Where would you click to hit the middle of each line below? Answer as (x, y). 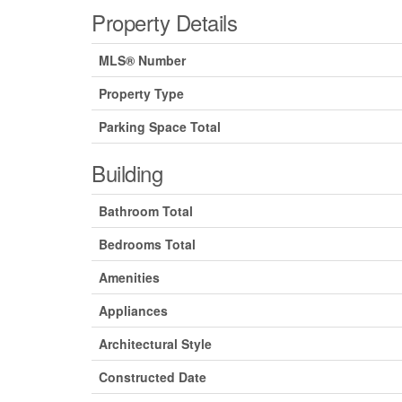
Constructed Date (153, 377)
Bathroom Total (146, 211)
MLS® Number (142, 61)
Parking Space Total (160, 127)
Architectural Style (155, 344)
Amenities (129, 278)
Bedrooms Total (147, 245)
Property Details (165, 22)
